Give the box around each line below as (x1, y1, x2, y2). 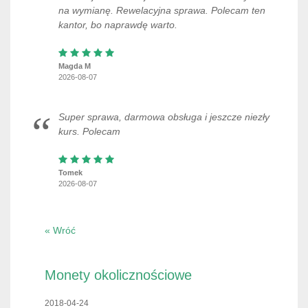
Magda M (58, 62, 91, 70)
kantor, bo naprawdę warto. (58, 19, 177, 30)
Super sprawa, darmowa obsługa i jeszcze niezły (58, 111, 269, 122)
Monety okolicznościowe (45, 267, 192, 283)
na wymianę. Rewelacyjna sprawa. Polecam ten (58, 5, 265, 16)
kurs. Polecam (58, 126, 120, 137)
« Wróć (45, 225, 76, 236)
